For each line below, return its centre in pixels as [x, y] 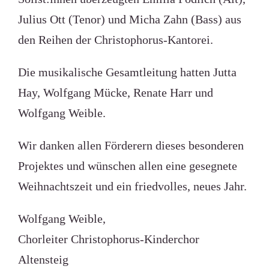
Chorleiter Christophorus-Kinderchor [108, 239]
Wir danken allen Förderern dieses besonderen [131, 145]
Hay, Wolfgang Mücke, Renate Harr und [115, 92]
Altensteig [43, 259]
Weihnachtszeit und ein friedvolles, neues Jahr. [132, 186]
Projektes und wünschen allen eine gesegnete [127, 166]
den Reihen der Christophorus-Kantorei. [115, 40]
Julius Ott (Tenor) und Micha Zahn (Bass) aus [129, 19]
